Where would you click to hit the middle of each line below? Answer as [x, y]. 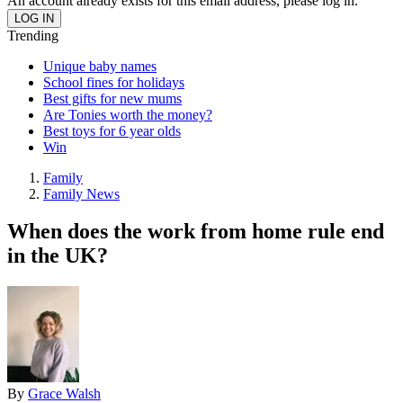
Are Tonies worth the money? [128, 114]
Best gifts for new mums [112, 98]
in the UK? [58, 256]
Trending [33, 35]
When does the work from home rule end [196, 232]
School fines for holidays [114, 82]
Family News [81, 193]
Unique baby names [100, 66]
